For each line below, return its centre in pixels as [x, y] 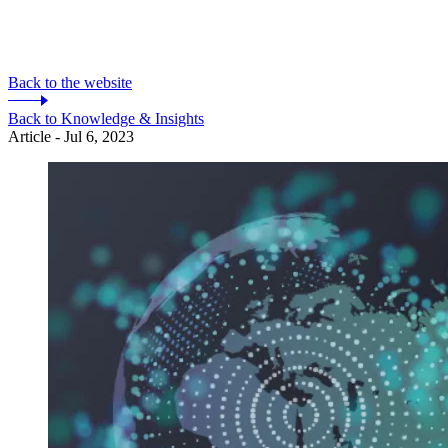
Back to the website [70, 83]
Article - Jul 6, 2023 [71, 137]
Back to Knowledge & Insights [106, 119]
